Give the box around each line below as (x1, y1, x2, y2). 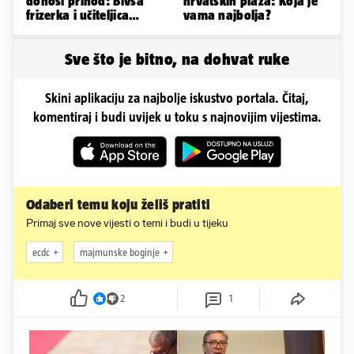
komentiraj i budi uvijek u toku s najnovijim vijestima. (32, 110, 322, 125)
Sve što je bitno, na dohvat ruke (64, 50, 290, 69)
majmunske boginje (80, 246, 160, 258)
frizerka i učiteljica (26, 8, 130, 23)
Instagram (26, 36, 85, 51)
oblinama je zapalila (26, 22, 142, 37)
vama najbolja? (183, 8, 272, 23)
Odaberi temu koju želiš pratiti (26, 197, 211, 213)
